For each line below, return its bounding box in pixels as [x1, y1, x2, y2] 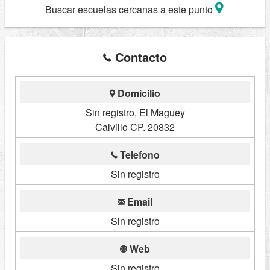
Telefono [117, 148, 160, 162]
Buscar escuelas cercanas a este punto [45, 2, 215, 16]
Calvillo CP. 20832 [95, 120, 175, 134]
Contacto [111, 48, 167, 66]
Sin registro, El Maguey [85, 105, 185, 120]
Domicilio [115, 86, 160, 101]
